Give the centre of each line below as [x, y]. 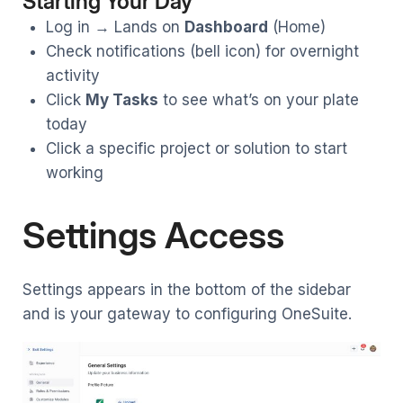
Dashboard [226, 27]
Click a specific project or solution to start [196, 149]
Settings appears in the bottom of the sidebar [187, 289]
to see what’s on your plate [258, 100]
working [74, 173]
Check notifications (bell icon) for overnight [202, 52]
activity [72, 76]
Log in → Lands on [115, 27]
